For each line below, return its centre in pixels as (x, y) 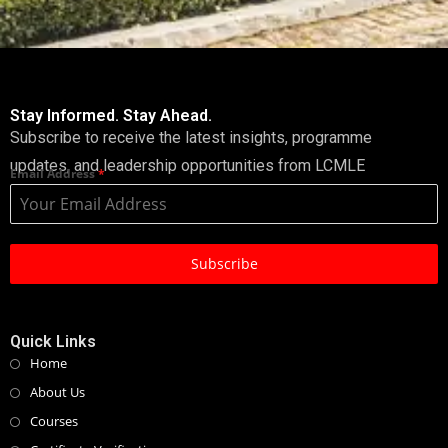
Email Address (54, 174)
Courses (54, 421)
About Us (57, 392)
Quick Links (53, 342)
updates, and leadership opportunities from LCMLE (187, 166)
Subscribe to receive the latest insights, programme (191, 138)
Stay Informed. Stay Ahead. (111, 116)
